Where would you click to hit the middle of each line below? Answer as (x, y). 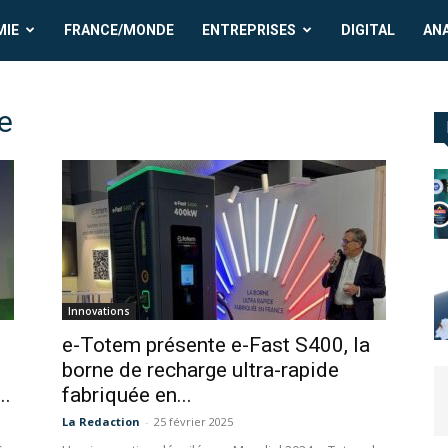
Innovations (99, 311)
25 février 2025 (193, 422)
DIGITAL (368, 30)
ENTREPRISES (249, 30)
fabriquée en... (127, 395)
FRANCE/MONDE (119, 30)
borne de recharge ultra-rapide (200, 370)
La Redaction (101, 422)
